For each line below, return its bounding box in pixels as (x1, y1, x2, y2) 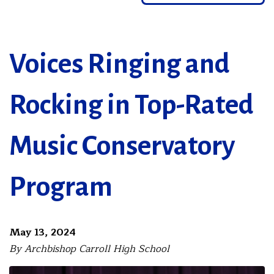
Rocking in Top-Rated (9, 90, 254, 120)
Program (9, 172, 113, 202)
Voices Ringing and (9, 49, 230, 79)
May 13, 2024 (9, 224, 76, 240)
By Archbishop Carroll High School (9, 240, 169, 257)
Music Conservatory (9, 131, 235, 161)
